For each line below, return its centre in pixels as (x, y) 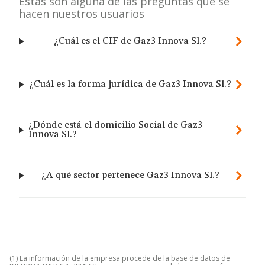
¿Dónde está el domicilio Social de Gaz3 (115, 125)
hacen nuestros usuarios (82, 14)
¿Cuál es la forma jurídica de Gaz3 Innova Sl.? (130, 85)
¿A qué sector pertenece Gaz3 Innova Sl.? (130, 176)
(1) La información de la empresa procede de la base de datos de (120, 258)
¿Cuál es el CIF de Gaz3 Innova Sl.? (130, 41)
